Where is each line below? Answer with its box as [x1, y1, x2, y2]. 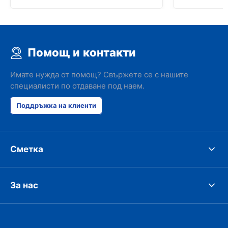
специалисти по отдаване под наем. [10, 81, 145, 91]
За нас [10, 179, 38, 191]
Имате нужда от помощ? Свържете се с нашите [10, 70, 188, 79]
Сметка [10, 143, 43, 155]
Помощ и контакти [27, 46, 136, 60]
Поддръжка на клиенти [16, 101, 96, 109]
